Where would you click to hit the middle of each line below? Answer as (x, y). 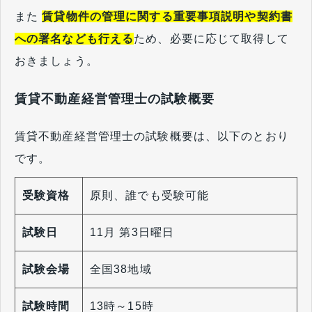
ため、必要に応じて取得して (211, 38)
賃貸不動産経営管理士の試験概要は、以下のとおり (152, 136)
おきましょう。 (56, 61)
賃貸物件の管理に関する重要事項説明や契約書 (167, 16)
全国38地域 (121, 270)
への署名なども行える (75, 38)
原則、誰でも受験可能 (150, 196)
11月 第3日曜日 (132, 233)
